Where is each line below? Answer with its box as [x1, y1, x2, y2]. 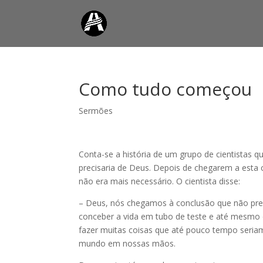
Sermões [79, 105, 113, 116]
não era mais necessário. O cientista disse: [79, 176, 241, 187]
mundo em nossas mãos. [79, 238, 176, 249]
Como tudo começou [79, 77, 252, 101]
